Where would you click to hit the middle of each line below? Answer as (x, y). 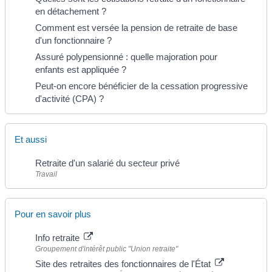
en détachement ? (71, 12)
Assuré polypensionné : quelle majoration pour (126, 57)
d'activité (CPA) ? (70, 99)
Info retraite (59, 237)
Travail (46, 175)
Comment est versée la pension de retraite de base (136, 28)
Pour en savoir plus (53, 214)
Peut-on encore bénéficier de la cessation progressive (141, 86)
